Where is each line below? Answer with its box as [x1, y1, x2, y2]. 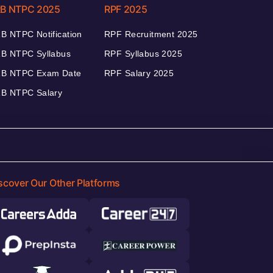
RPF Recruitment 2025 [104, 29, 198, 39]
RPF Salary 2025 [104, 68, 174, 78]
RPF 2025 [104, 2, 147, 15]
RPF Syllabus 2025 [104, 48, 183, 58]
